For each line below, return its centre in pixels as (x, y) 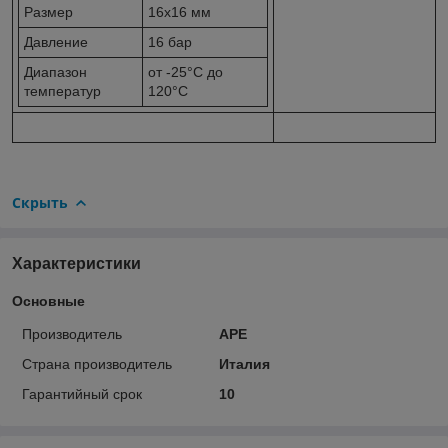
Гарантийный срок (82, 393)
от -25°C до (185, 71)
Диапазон (55, 71)
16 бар (170, 41)
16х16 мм (179, 11)
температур (62, 90)
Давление (56, 41)
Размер (48, 11)
